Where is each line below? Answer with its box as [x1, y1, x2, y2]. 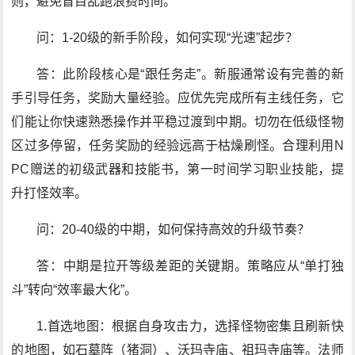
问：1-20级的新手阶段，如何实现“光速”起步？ [36, 31, 299, 44]
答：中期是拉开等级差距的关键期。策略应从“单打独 [36, 259, 344, 273]
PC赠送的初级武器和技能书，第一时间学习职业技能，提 [11, 162, 344, 176]
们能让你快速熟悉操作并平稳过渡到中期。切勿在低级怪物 [11, 115, 344, 128]
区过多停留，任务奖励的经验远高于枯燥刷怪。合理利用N [11, 139, 344, 152]
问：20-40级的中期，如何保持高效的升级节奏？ [36, 223, 311, 236]
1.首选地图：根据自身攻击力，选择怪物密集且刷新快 [36, 319, 344, 333]
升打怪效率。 [11, 186, 88, 200]
